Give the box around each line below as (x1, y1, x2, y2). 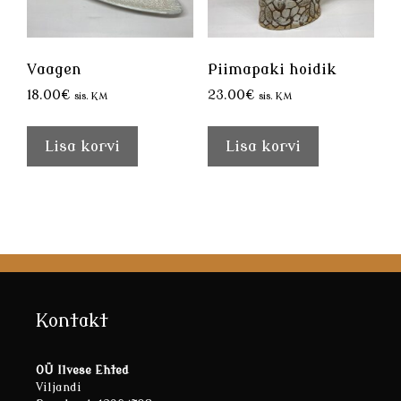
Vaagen (27, 60, 81, 78)
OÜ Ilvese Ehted (36, 363, 129, 378)
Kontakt (36, 311, 108, 332)
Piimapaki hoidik (207, 60, 337, 78)
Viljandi (36, 380, 81, 395)
